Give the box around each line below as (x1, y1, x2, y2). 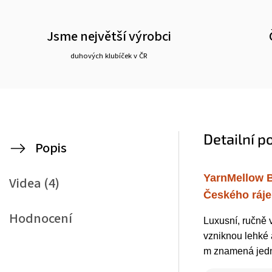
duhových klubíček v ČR (70, 50, 148, 61)
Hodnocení (9, 208, 72, 228)
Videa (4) (9, 173, 59, 193)
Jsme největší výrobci (46, 26, 171, 46)
